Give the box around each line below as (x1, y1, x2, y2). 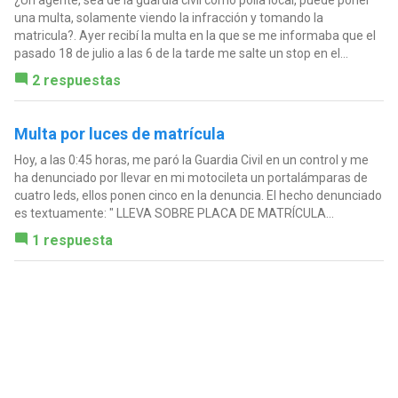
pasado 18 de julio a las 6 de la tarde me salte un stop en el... (13, 46, 348, 61)
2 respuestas (31, 72, 121, 90)
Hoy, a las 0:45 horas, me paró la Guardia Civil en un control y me (13, 153, 369, 168)
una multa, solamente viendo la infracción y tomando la (13, 11, 323, 26)
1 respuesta (31, 232, 113, 250)
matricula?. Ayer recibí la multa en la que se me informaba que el (13, 28, 376, 44)
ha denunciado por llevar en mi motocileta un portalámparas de (13, 171, 368, 186)
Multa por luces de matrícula (13, 124, 225, 144)
